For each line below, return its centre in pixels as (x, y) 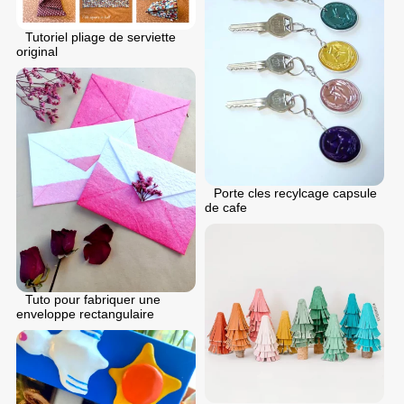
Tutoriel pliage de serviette (101, 37)
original (37, 52)
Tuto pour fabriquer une (93, 300)
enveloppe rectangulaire (85, 314)
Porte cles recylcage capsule (295, 193)
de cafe (226, 208)
